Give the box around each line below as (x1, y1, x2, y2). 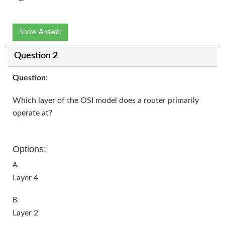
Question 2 (14, 51, 58, 61)
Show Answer (19, 28, 62, 36)
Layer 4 (13, 173, 38, 182)
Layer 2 (13, 208, 38, 217)
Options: (13, 144, 46, 154)
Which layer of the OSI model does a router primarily (13, 96, 199, 104)
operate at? (13, 108, 52, 117)
